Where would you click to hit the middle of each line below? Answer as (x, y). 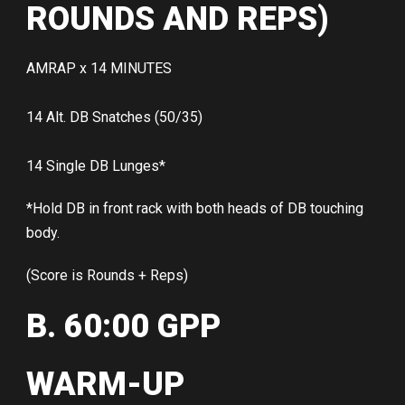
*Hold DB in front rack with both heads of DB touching (195, 209)
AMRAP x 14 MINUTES (99, 69)
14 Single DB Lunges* (96, 166)
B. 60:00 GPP (123, 327)
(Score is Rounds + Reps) (107, 276)
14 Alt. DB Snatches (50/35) (114, 118)
